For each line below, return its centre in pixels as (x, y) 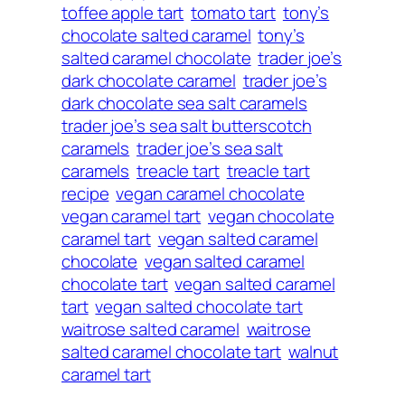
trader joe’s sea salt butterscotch (187, 125)
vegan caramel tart (132, 216)
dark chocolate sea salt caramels (184, 103)
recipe (85, 193)
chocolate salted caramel (156, 35)
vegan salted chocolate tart (199, 306)
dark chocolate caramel (149, 80)
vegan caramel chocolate (210, 193)
